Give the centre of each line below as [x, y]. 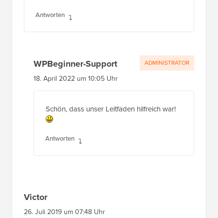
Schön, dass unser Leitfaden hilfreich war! [111, 113]
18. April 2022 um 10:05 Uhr [76, 83]
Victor [36, 201]
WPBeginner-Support [75, 68]
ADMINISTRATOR [167, 67]
